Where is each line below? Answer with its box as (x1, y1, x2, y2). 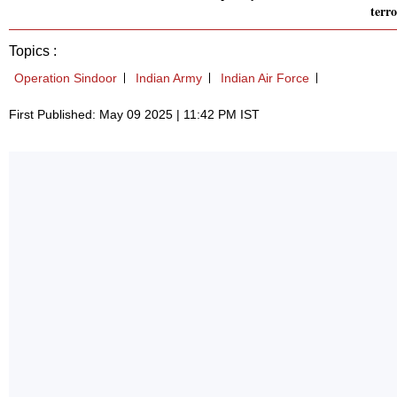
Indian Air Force (221, 71, 309, 86)
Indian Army (136, 71, 202, 86)
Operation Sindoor (14, 71, 117, 86)
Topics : (9, 43, 57, 59)
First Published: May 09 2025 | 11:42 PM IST (9, 107, 260, 122)
